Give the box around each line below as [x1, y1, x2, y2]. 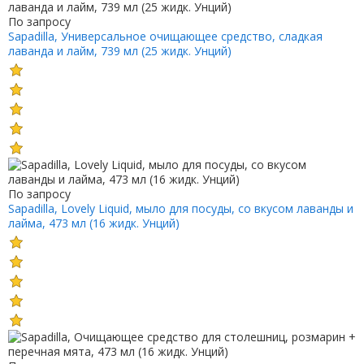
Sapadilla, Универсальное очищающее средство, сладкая [7, 28, 323, 45]
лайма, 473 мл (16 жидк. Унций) [7, 214, 180, 231]
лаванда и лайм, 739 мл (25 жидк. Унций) [7, 43, 232, 59]
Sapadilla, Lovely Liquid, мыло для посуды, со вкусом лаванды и [7, 200, 353, 216]
